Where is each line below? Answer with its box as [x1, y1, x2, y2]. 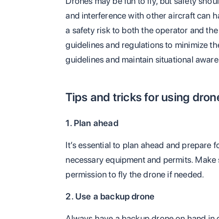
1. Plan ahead [66, 118, 118, 129]
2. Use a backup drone [66, 191, 155, 202]
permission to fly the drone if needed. [66, 169, 205, 180]
